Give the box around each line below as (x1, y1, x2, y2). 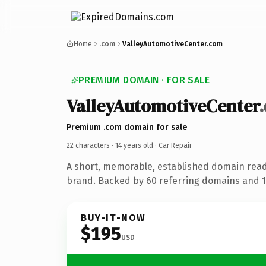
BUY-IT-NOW (81, 211, 146, 223)
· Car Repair (153, 141, 192, 150)
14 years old (115, 141, 153, 150)
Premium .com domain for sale (66, 122, 187, 132)
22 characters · (66, 141, 115, 150)
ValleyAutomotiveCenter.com (122, 40, 223, 48)
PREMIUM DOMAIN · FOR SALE (78, 74, 210, 85)
